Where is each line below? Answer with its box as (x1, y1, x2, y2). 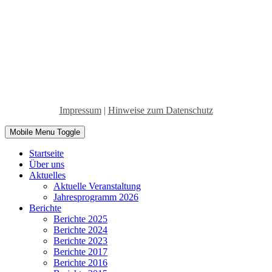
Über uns (29, 159, 64, 169)
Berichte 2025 (53, 214, 107, 224)
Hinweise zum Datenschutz (107, 105, 213, 115)
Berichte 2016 (53, 257, 107, 268)
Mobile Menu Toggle (10, 127, 80, 137)
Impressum (59, 105, 101, 115)
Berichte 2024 (53, 225, 107, 235)
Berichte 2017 (53, 246, 107, 257)
